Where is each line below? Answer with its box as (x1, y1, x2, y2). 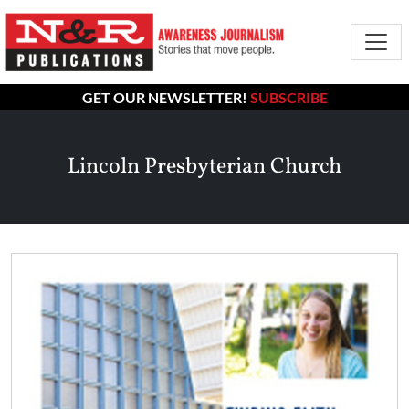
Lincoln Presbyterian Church (68, 152, 341, 184)
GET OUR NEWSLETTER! (81, 88, 250, 106)
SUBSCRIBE (249, 88, 328, 106)
